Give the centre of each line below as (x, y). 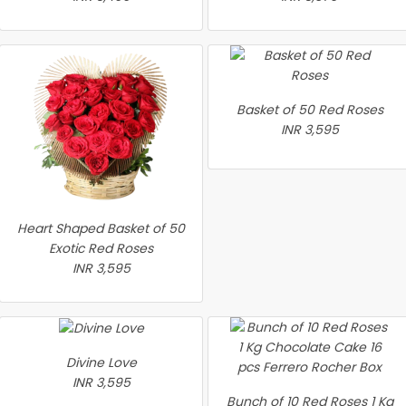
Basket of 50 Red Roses (309, 110)
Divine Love (101, 363)
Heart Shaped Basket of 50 (101, 228)
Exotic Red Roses (101, 248)
